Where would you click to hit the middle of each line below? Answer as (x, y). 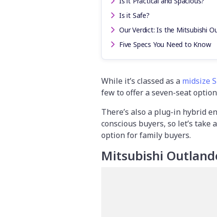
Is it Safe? (134, 15)
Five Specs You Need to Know (165, 45)
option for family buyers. (146, 135)
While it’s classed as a (142, 81)
